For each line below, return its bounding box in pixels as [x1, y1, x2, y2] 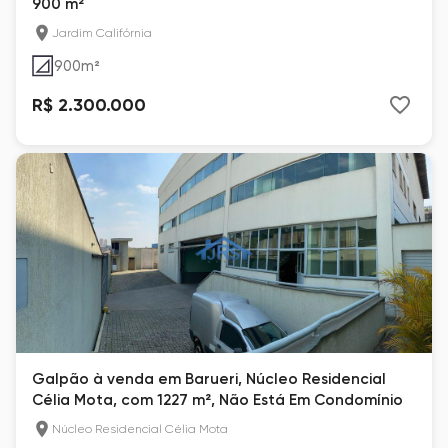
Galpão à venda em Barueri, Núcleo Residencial [32, 370, 386, 388]
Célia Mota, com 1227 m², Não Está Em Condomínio [32, 391, 403, 409]
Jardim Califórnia [52, 26, 152, 40]
